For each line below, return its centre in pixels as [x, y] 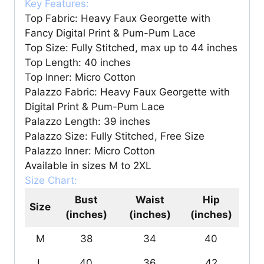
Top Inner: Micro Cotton [80, 77]
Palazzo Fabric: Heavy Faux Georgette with [127, 92]
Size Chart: [51, 180]
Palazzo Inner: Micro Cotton [90, 151]
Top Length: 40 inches [78, 62]
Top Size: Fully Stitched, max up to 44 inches [131, 47]
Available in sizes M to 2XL [88, 165]
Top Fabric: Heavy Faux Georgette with [118, 18]
